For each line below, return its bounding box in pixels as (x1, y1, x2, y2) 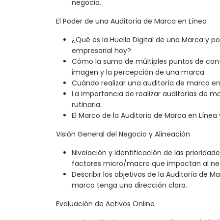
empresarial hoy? (72, 46, 131, 56)
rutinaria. (72, 100, 102, 110)
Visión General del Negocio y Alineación (56, 129, 190, 139)
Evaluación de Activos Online (56, 199, 155, 209)
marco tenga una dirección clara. (72, 180, 187, 191)
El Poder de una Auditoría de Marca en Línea (56, 16, 207, 27)
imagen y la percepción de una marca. (72, 67, 206, 78)
